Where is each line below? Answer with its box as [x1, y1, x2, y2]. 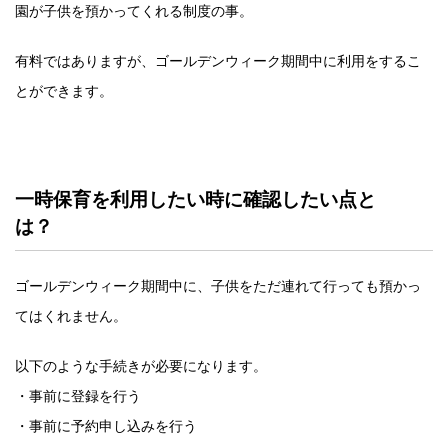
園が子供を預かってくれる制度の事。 [15, 2, 253, 19]
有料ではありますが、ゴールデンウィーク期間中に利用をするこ [15, 52, 421, 69]
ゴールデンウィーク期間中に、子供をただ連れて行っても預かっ [15, 277, 421, 294]
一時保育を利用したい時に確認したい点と [15, 188, 376, 211]
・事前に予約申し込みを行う [15, 417, 197, 434]
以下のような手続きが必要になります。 [15, 357, 267, 374]
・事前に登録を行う [15, 387, 141, 404]
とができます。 [15, 82, 113, 99]
